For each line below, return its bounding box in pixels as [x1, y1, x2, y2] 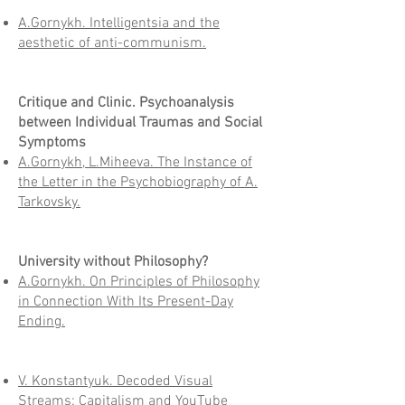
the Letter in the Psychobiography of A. [18, 174, 258, 192]
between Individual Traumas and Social [18, 114, 262, 132]
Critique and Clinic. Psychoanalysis [18, 94, 234, 112]
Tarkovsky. [18, 193, 80, 212]
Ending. [18, 313, 65, 331]
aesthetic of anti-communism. [18, 34, 206, 52]
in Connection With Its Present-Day [18, 293, 233, 311]
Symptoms [18, 134, 86, 152]
